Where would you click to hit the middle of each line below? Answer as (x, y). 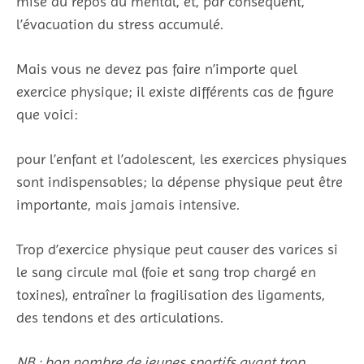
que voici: (47, 114)
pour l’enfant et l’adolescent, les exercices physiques (182, 159)
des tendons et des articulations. (120, 317)
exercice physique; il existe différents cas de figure (175, 91)
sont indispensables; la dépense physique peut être (180, 182)
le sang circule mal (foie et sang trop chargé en (166, 272)
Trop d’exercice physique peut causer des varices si (177, 249)
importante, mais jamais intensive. (128, 204)
